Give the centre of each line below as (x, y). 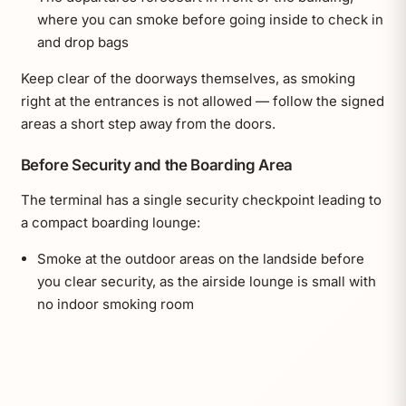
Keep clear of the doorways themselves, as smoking (188, 79)
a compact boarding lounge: (110, 222)
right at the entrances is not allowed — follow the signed (202, 101)
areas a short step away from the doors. (148, 124)
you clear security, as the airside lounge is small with (206, 281)
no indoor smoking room (115, 304)
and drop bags (82, 43)
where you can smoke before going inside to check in (210, 20)
